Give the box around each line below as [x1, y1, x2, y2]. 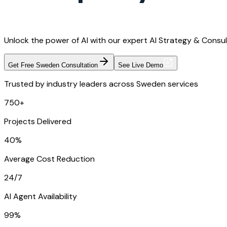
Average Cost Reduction [4, 154, 95, 165]
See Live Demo [118, 61, 163, 69]
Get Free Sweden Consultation [8, 61, 98, 69]
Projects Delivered [4, 116, 71, 127]
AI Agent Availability [4, 191, 77, 202]
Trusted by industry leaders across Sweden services [4, 79, 198, 90]
